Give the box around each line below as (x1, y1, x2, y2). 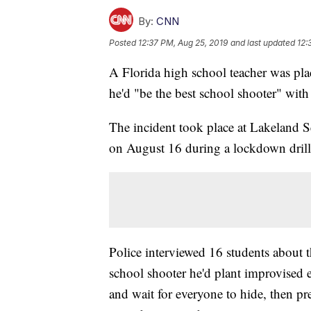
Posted (109, 37, 138, 49)
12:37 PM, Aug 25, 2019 (138, 37, 228, 49)
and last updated (230, 37, 295, 49)
